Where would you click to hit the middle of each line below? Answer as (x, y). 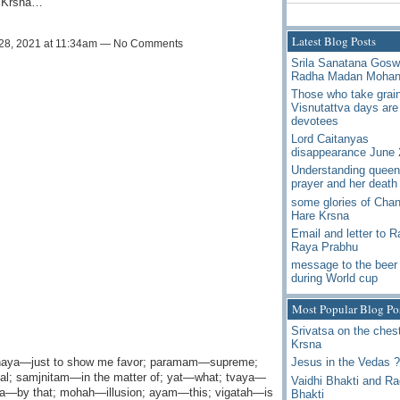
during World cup (334, 278)
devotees (314, 121)
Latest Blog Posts (333, 41)
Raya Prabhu (324, 246)
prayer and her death (344, 184)
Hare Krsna (320, 215)
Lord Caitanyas (329, 139)
